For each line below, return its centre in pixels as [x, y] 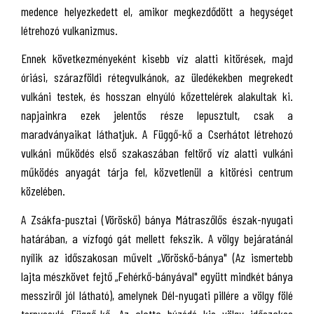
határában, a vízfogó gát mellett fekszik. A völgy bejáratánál [157, 238]
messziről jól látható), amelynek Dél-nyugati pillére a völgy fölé [157, 295]
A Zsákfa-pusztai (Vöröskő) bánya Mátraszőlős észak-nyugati [157, 219]
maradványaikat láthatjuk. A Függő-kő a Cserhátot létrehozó [157, 134]
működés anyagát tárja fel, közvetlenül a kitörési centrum [157, 172]
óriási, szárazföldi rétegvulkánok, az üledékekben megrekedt [157, 77]
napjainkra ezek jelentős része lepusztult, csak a [157, 115]
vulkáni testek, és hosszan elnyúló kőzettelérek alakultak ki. [157, 96]
